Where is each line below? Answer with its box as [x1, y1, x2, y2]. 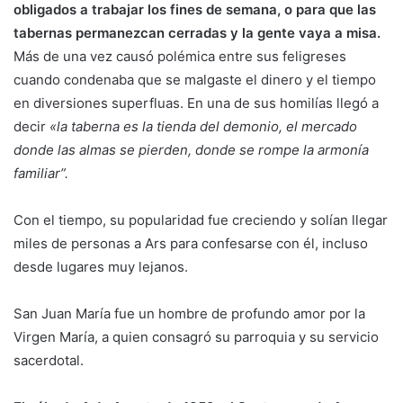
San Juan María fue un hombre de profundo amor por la [13, 304, 365, 322]
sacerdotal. [13, 351, 87, 369]
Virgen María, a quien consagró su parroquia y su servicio [13, 327, 379, 345]
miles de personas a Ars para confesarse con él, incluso [13, 234, 368, 252]
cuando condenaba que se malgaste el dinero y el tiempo [13, 70, 376, 88]
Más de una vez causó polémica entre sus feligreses [13, 47, 346, 65]
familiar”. [13, 164, 72, 182]
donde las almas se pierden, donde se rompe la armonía [13, 140, 369, 158]
